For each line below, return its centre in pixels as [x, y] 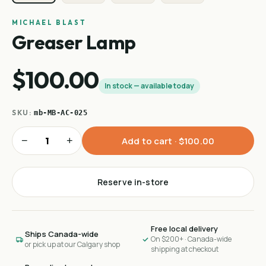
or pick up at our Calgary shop [72, 244]
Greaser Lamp [74, 42]
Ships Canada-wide [62, 234]
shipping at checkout [185, 249]
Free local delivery [184, 229]
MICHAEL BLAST [49, 23]
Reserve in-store [133, 182]
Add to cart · [150, 141]
